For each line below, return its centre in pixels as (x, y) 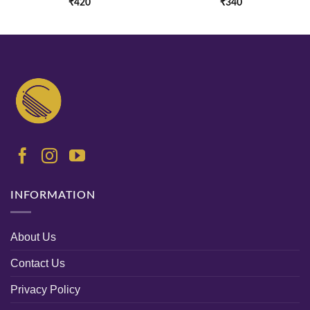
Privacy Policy (45, 289)
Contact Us (38, 263)
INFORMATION (53, 195)
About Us (33, 237)
